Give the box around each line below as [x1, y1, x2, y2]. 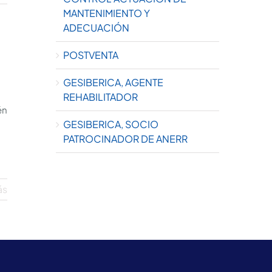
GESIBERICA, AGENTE [63, 75, 163, 89]
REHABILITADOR [63, 90, 138, 103]
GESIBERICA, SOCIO [63, 117, 158, 131]
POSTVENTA [63, 48, 118, 61]
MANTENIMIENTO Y [63, 6, 150, 19]
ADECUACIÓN [63, 21, 129, 34]
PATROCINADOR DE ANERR [63, 132, 188, 145]
